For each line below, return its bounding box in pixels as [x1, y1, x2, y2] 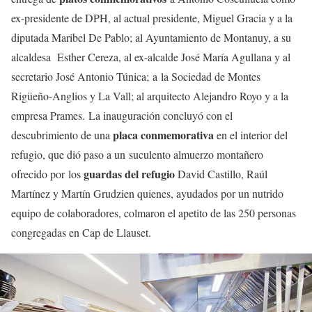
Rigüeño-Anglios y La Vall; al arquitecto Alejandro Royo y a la [11, 88, 288, 104]
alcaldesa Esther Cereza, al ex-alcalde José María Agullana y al [11, 49, 290, 65]
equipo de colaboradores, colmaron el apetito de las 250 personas [11, 205, 296, 221]
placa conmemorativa [113, 127, 214, 143]
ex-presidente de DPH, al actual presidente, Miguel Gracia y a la [11, 10, 292, 26]
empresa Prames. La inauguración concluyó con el [11, 108, 233, 123]
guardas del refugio [84, 166, 175, 182]
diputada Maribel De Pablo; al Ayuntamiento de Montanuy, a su [11, 30, 291, 45]
